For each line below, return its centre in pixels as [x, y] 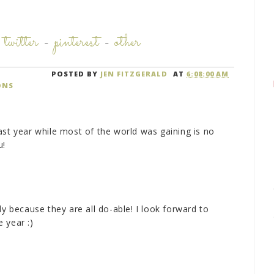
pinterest [77, 43]
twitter [22, 43]
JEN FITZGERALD [134, 74]
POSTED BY [76, 74]
